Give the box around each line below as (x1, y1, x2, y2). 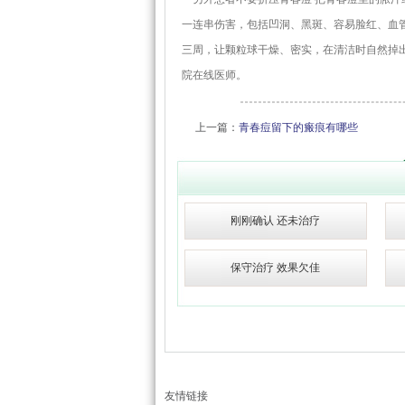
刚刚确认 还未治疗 (231, 214, 320, 227)
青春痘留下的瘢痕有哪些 (239, 121, 358, 134)
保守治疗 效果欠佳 (231, 261, 320, 274)
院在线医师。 (182, 69, 247, 81)
